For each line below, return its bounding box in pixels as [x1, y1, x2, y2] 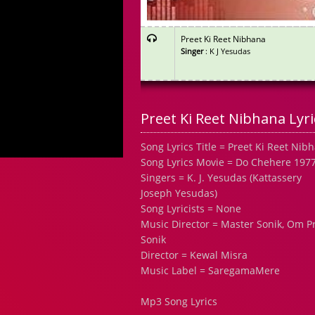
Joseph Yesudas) [141, 186, 217, 200]
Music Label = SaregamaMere [141, 264, 280, 277]
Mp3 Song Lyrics [141, 295, 217, 308]
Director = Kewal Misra [141, 248, 247, 262]
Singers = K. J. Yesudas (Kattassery [141, 171, 302, 184]
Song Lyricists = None [141, 202, 241, 215]
